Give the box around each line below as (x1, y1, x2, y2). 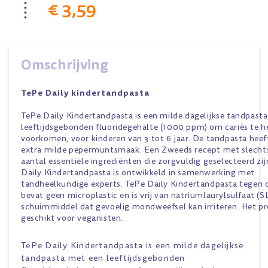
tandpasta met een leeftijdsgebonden (21, 252, 185, 264)
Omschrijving (21, 54, 108, 75)
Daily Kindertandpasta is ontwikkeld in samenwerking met (21, 167, 255, 178)
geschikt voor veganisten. (21, 212, 124, 224)
